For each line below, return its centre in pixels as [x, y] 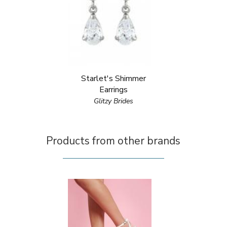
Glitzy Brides [113, 101]
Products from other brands [113, 141]
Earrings [113, 90]
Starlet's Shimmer [113, 79]
